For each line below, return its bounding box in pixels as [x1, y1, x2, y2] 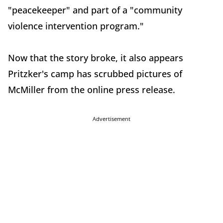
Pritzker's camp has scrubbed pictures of [8, 68, 182, 80]
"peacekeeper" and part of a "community [8, 4, 182, 16]
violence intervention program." [8, 20, 144, 32]
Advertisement [93, 115, 130, 123]
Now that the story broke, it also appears [8, 52, 183, 64]
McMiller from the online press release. [8, 84, 175, 96]
